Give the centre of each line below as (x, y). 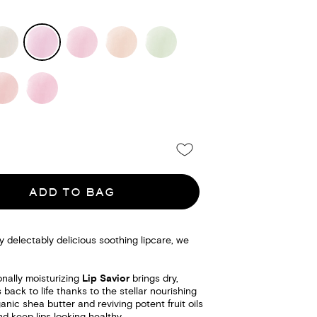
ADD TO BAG (72, 192)
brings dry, (154, 279)
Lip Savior (106, 279)
